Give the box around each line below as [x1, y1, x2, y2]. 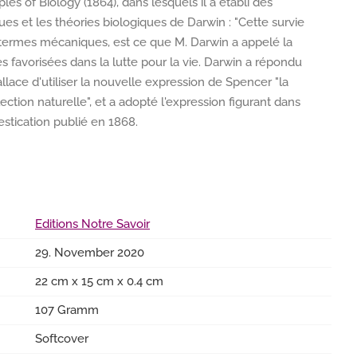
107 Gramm [35, 303, 99, 317]
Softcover [35, 331, 88, 346]
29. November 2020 [35, 245, 144, 260]
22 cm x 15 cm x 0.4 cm [35, 274, 163, 288]
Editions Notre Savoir [35, 217, 150, 231]
